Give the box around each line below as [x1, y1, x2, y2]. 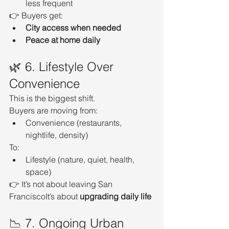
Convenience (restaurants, [26, 117, 124, 128]
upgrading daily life [80, 191, 151, 201]
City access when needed [26, 22, 121, 33]
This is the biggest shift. [9, 93, 95, 103]
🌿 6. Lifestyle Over [9, 59, 117, 74]
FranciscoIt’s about [9, 191, 80, 201]
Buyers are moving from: [9, 105, 98, 116]
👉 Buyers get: [9, 10, 63, 20]
